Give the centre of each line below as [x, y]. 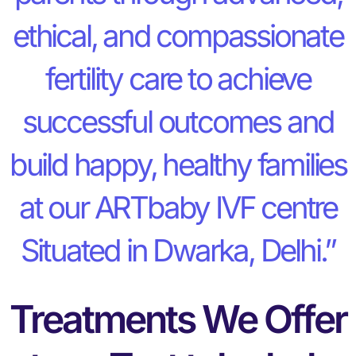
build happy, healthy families [178, 164]
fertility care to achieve [178, 78]
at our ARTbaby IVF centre [178, 207]
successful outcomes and [178, 121]
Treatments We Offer [178, 319]
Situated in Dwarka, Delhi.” [178, 250]
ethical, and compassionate [178, 35]
